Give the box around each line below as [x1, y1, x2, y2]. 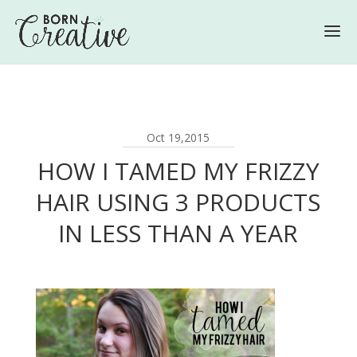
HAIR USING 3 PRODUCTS [36, 186, 321, 218]
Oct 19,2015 [147, 130, 210, 145]
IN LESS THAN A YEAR [58, 217, 299, 249]
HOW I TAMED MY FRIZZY [37, 155, 320, 187]
